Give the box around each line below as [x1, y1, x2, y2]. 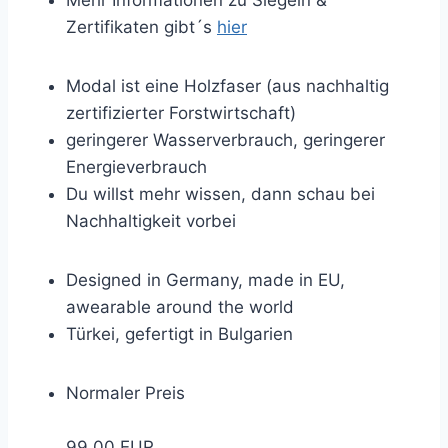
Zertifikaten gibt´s [66, 17, 217, 38]
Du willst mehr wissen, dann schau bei [66, 184, 375, 205]
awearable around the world [66, 297, 294, 318]
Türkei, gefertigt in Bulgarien [66, 324, 293, 345]
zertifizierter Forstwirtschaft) [66, 103, 296, 124]
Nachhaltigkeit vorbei [66, 211, 236, 232]
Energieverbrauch [66, 157, 207, 178]
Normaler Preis [66, 383, 185, 404]
